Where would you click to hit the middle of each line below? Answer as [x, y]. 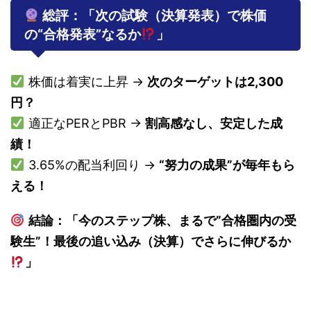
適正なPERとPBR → [85, 123]
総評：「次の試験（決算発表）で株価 [153, 15]
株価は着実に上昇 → [86, 81]
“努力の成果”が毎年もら [227, 165]
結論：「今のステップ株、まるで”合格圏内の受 [162, 220]
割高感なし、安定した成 [213, 123]
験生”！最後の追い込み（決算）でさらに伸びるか [151, 241]
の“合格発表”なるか [83, 34]
